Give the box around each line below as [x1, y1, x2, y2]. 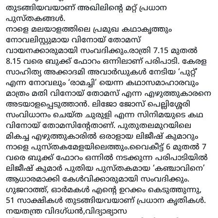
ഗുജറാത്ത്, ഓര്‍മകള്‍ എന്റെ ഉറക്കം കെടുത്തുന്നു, [6, 185, 201, 196]
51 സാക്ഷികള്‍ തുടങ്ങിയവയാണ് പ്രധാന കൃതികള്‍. [6, 196, 206, 206]
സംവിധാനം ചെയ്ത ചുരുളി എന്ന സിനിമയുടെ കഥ [6, 110, 203, 121]
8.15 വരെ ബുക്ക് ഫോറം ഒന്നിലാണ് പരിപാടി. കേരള [6, 57, 207, 67]
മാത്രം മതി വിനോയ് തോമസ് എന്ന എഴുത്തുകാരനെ [6, 89, 211, 99]
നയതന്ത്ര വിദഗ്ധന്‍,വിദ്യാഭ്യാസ [6, 207, 127, 217]
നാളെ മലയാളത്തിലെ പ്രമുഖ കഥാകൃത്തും [6, 25, 172, 35]
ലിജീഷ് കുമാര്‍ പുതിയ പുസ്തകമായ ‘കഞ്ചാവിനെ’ [6, 164, 205, 174]
